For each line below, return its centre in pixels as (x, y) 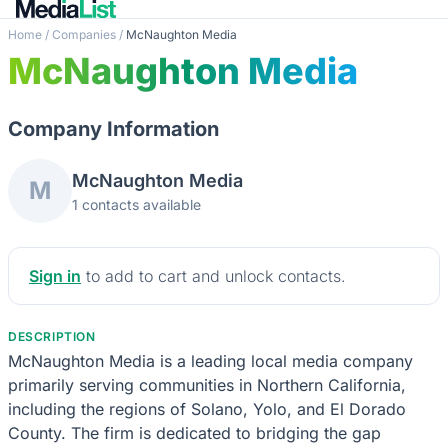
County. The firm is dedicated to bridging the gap (194, 432)
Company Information (113, 128)
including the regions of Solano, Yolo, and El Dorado (207, 408)
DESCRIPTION (52, 336)
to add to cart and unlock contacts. (213, 275)
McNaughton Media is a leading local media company (210, 360)
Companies (84, 34)
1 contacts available (136, 204)
